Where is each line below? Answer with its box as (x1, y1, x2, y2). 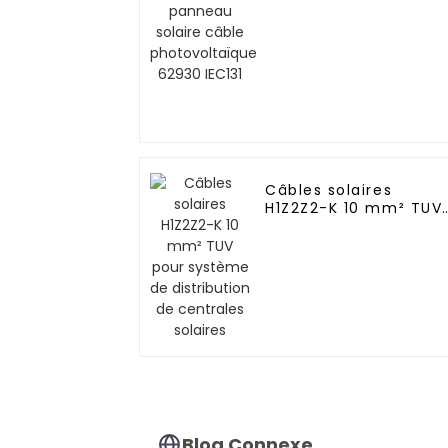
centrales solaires (265, 252, 415, 273)
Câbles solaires (265, 180, 393, 201)
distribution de (265, 234, 389, 255)
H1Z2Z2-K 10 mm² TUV (265, 198, 443, 219)
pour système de (265, 216, 408, 237)
